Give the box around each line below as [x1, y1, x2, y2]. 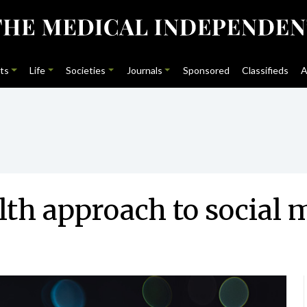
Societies [66, 64, 106, 76]
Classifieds [242, 64, 289, 76]
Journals [126, 64, 162, 76]
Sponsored [182, 64, 230, 76]
